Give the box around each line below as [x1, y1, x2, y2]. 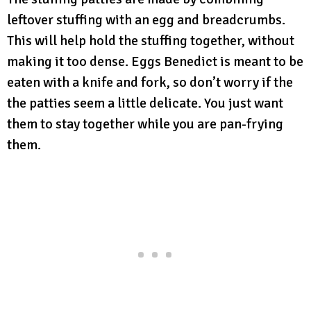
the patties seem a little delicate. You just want [7, 94, 283, 112]
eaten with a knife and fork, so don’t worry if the [7, 73, 293, 91]
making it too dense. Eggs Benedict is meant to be [7, 52, 303, 70]
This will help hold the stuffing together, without [7, 31, 294, 49]
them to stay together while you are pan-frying [7, 115, 283, 133]
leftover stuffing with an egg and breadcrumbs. [7, 10, 285, 28]
